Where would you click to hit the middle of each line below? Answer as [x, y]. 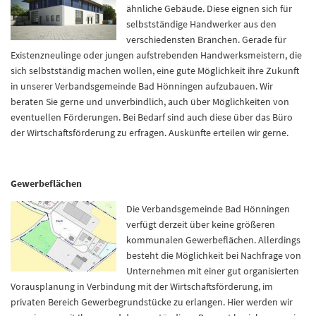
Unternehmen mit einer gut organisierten [213, 271]
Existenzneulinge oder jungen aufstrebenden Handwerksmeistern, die [156, 55]
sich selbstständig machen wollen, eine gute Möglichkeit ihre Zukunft [155, 71]
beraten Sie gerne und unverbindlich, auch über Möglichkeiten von [150, 102]
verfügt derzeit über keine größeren [201, 224]
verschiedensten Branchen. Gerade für [206, 39]
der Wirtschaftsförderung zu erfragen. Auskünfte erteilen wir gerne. [150, 133]
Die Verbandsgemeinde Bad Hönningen [208, 209]
